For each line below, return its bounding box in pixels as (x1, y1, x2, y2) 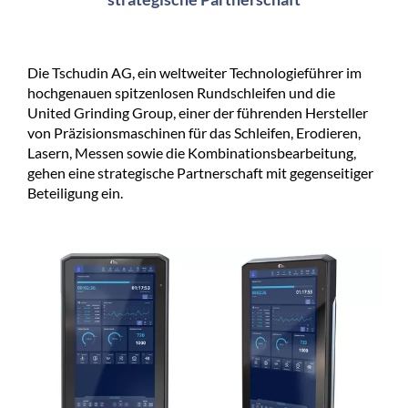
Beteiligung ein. (27, 184, 126, 202)
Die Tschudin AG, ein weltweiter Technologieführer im (27, 64, 362, 82)
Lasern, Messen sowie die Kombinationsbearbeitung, (27, 144, 356, 162)
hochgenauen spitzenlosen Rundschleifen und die (27, 84, 335, 102)
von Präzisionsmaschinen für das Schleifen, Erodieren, (27, 124, 361, 142)
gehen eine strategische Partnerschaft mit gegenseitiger (27, 164, 373, 182)
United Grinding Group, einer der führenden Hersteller (27, 104, 368, 122)
